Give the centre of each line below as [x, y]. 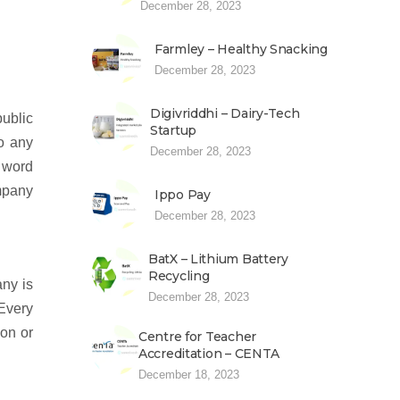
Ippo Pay [183, 195]
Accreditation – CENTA [209, 354]
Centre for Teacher [197, 337]
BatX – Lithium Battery [218, 259]
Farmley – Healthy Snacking [241, 49]
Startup [174, 130]
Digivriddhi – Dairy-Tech [225, 113]
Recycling [179, 276]
